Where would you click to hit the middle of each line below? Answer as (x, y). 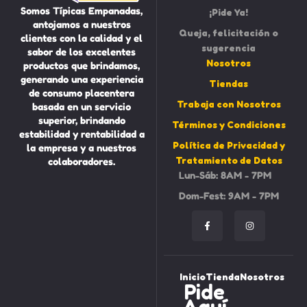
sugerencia (229, 47)
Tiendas (229, 83)
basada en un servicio (82, 106)
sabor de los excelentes (82, 51)
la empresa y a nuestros (82, 147)
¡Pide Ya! (229, 12)
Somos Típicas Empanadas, (82, 10)
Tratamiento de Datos (229, 160)
